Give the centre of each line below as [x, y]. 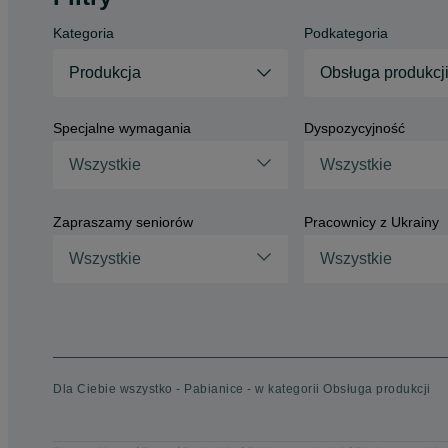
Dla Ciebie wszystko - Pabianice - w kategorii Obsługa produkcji [242, 389]
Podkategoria [345, 33]
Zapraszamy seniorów [123, 222]
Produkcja [105, 72]
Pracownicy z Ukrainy [371, 222]
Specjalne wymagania [122, 128]
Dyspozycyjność [354, 128]
